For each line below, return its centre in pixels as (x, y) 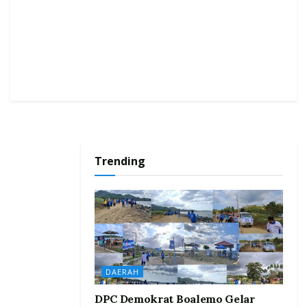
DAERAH (122, 271)
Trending (120, 161)
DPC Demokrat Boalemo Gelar (175, 298)
